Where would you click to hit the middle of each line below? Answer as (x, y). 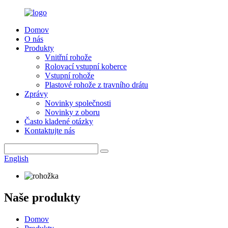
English (16, 159)
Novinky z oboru (72, 112)
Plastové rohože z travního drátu (96, 85)
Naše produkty (42, 197)
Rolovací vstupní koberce (86, 66)
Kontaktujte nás (50, 131)
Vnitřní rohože (68, 57)
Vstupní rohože (69, 76)
